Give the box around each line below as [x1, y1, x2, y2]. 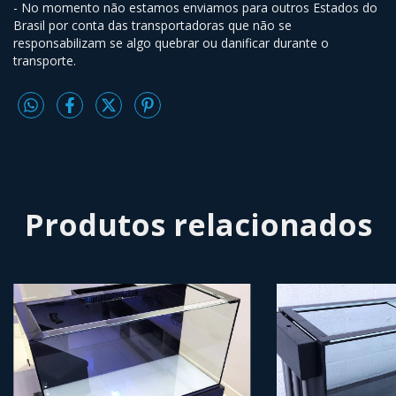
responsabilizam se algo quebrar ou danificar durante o [13, 34, 329, 52]
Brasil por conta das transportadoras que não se [13, 17, 292, 34]
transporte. [13, 52, 76, 70]
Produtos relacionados [24, 204, 372, 246]
